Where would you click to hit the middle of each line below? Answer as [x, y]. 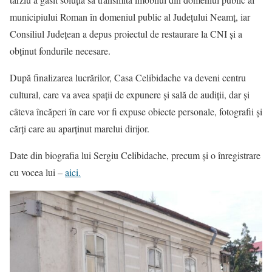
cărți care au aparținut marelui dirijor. [80, 128]
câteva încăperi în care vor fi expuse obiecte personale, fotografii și [136, 111]
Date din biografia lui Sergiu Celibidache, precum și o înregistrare [135, 155]
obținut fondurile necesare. [60, 51]
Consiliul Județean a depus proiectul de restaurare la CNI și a [126, 34]
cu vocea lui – [37, 172]
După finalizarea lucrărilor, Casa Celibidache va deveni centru [128, 77]
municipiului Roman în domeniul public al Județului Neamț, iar [130, 17]
